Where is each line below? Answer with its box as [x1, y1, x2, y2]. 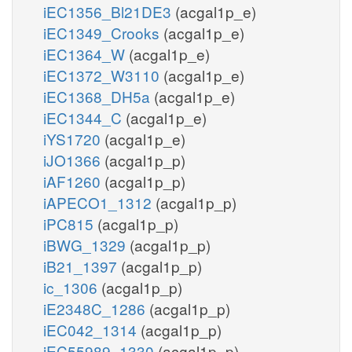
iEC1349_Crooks [43, 21, 163, 43]
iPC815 [43, 212, 97, 234]
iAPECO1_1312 [43, 191, 156, 213]
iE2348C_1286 [43, 297, 149, 319]
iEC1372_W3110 [43, 64, 163, 86]
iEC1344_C [43, 106, 126, 128]
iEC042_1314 [43, 318, 141, 340]
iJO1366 [43, 148, 104, 170]
